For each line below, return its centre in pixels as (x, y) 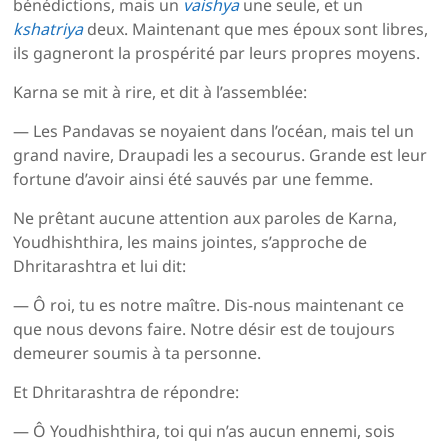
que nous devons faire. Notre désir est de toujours (204, 329)
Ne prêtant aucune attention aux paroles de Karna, (205, 218)
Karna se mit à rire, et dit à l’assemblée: (160, 92)
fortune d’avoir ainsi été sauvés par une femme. (193, 179)
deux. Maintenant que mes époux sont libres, (258, 29)
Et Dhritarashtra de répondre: (126, 392)
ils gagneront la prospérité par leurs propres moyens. (217, 53)
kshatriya (48, 29)
